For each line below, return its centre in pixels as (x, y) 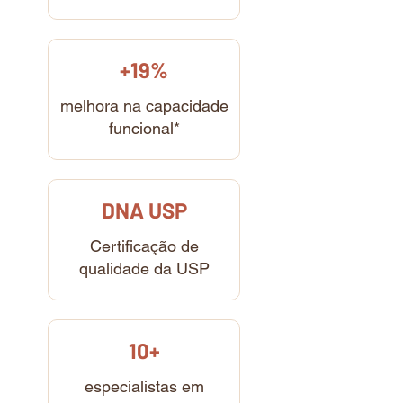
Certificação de (144, 246)
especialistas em (144, 386)
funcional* (144, 128)
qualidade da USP (144, 269)
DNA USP (144, 210)
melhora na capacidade (144, 106)
